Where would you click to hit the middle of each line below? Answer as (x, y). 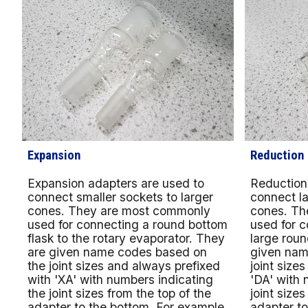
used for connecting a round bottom (128, 224)
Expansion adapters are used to (116, 183)
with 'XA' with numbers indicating (121, 279)
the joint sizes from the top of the (120, 293)
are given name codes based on (118, 252)
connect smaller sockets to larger (121, 197)
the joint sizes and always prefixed (124, 265)
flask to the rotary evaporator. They (126, 238)
